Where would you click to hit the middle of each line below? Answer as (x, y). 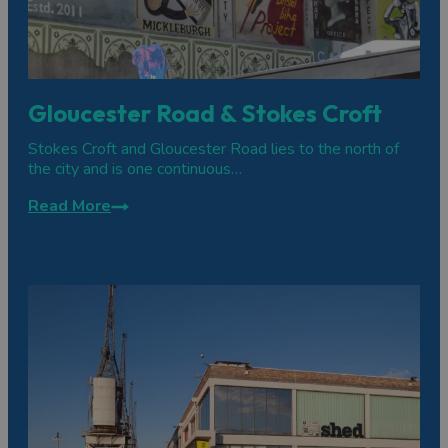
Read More (69, 206)
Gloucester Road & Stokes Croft (205, 113)
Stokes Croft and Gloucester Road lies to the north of (213, 149)
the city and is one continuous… (135, 169)
